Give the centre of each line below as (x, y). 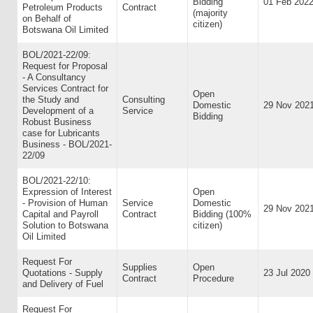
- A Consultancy (54, 77)
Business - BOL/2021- (67, 144)
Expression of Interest (67, 192)
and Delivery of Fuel (63, 284)
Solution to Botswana (65, 225)
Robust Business (57, 122)
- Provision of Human (65, 203)
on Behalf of (47, 19)
